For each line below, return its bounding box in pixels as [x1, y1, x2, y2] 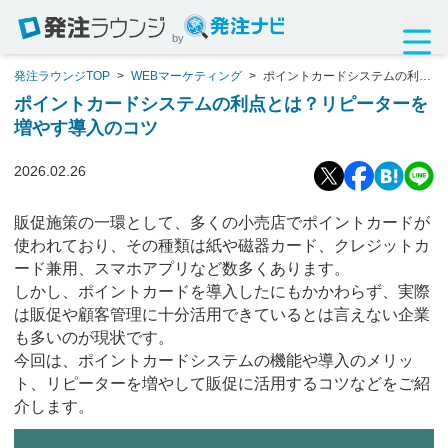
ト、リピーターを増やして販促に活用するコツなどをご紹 [14, 375, 430, 392]
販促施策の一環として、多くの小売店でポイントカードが [14, 214, 430, 231]
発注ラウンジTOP [14, 69, 110, 83]
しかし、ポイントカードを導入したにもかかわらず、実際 [14, 283, 430, 300]
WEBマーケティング [131, 69, 242, 83]
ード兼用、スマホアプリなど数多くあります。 [14, 260, 350, 277]
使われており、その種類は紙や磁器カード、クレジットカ [14, 237, 430, 254]
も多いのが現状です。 [14, 329, 174, 346]
